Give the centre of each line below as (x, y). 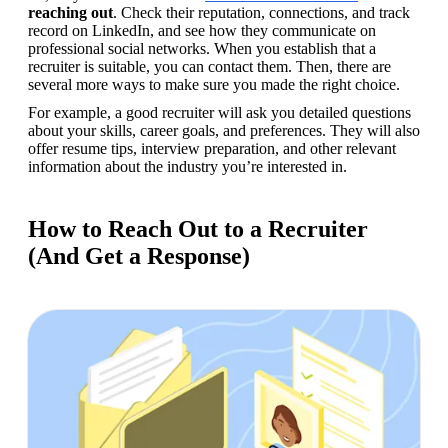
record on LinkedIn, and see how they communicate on (202, 30)
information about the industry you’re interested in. (187, 166)
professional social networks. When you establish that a (202, 48)
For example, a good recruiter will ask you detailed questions (219, 112)
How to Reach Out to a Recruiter (198, 228)
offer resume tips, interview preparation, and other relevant (212, 148)
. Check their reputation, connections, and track (261, 12)
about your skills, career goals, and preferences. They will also (224, 130)
